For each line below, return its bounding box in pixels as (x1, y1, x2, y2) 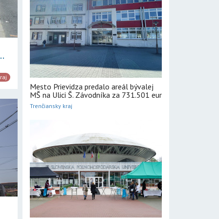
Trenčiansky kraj (30, 102, 72, 109)
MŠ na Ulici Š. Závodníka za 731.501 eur (30, 90, 162, 100)
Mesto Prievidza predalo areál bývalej (30, 82, 153, 91)
